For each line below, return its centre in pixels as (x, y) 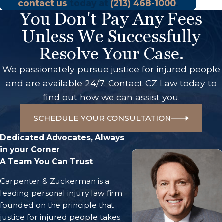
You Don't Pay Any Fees (111, 19)
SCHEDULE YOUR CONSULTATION (102, 118)
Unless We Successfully (111, 36)
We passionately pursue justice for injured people (111, 69)
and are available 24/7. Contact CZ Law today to (111, 83)
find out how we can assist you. (111, 97)
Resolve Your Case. (111, 53)
